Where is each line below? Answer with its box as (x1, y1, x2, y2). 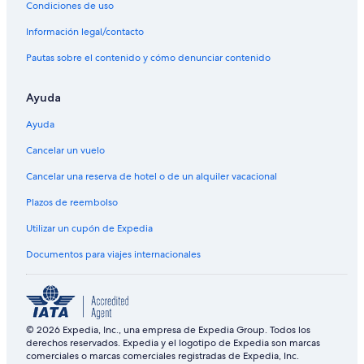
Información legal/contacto (26, 25, 144, 39)
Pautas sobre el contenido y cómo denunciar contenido (26, 51, 271, 65)
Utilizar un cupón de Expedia (26, 222, 153, 236)
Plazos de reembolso (26, 196, 118, 210)
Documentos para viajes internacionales (26, 248, 201, 262)
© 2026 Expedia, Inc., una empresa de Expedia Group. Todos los (26, 323, 310, 337)
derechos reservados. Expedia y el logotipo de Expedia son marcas (26, 336, 320, 350)
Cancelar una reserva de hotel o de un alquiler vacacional (26, 170, 277, 184)
